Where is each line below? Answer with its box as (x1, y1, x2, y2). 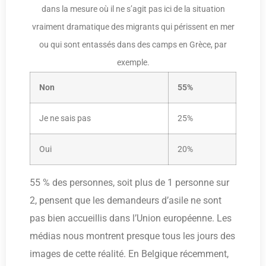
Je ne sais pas (39, 113, 91, 123)
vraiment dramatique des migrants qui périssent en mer (31, 22, 235, 32)
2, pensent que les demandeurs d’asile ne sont (30, 195, 221, 206)
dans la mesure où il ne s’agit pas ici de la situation (41, 4, 225, 14)
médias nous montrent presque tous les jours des (30, 230, 235, 242)
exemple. (116, 58, 150, 68)
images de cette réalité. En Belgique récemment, (30, 248, 229, 259)
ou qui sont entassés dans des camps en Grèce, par (39, 40, 227, 50)
